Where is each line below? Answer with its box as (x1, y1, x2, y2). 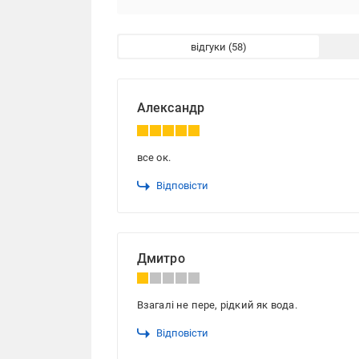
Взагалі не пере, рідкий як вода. (136, 299, 297, 312)
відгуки (190, 40, 226, 53)
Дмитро (136, 251, 185, 267)
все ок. (136, 151, 171, 164)
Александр (136, 100, 205, 116)
